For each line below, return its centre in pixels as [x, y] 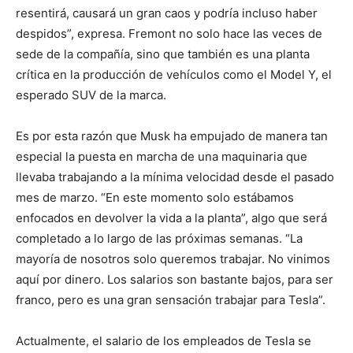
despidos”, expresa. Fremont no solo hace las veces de [169, 33]
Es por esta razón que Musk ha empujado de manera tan [172, 136]
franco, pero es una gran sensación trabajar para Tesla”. [171, 300]
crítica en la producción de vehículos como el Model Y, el [174, 74]
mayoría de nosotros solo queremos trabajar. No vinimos [173, 259]
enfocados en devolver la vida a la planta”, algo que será [171, 218]
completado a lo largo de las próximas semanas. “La [159, 238]
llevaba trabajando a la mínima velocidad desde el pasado [175, 177]
